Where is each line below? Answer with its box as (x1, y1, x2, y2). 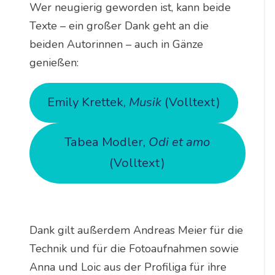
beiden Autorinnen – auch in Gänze (29, 36, 203, 52)
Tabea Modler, (64, 134, 149, 151)
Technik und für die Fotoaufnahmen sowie (29, 241, 239, 256)
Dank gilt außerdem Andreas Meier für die (29, 222, 243, 238)
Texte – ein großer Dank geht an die (29, 18, 209, 33)
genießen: (29, 55, 79, 70)
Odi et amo (149, 134, 211, 151)
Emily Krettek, (47, 94, 129, 111)
